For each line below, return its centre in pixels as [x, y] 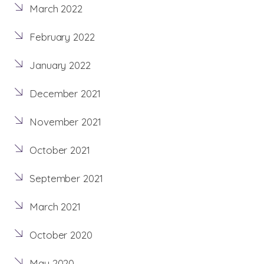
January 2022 [60, 65]
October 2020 [61, 235]
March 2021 [55, 207]
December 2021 [65, 94]
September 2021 [66, 179]
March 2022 [56, 9]
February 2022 [62, 37]
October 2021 [60, 150]
